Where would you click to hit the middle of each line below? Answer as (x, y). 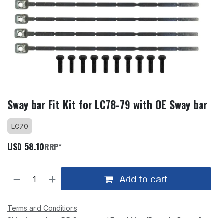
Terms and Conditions (42, 208)
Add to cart (143, 179)
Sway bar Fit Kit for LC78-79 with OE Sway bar (107, 104)
